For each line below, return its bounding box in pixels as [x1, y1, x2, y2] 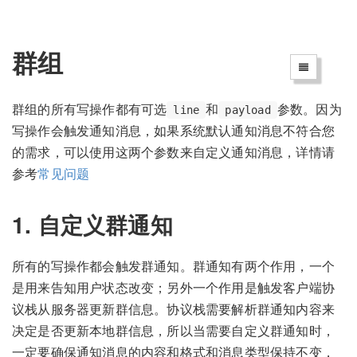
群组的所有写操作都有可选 [12, 99, 167, 118]
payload [225, 103, 271, 116]
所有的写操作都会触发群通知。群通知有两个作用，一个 [12, 257, 335, 276]
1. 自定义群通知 [12, 207, 173, 241]
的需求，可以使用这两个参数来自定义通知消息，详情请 [12, 142, 335, 161]
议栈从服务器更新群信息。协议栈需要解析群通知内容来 [12, 300, 335, 319]
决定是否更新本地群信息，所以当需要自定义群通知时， [12, 321, 335, 340]
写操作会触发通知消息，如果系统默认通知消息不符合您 [12, 120, 335, 139]
